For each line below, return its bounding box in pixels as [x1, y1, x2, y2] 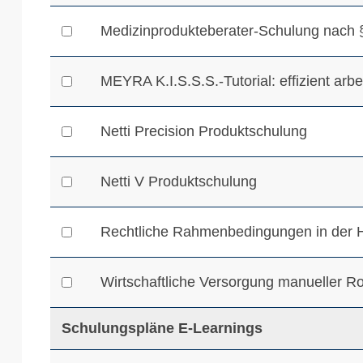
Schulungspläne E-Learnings [62, 320, 263, 336]
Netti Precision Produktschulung [100, 123, 308, 139]
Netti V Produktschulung [100, 173, 258, 190]
